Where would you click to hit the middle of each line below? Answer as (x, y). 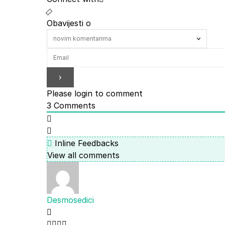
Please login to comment (95, 94)
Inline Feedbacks (85, 143)
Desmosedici (70, 200)
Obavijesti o (69, 23)
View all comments (83, 155)
